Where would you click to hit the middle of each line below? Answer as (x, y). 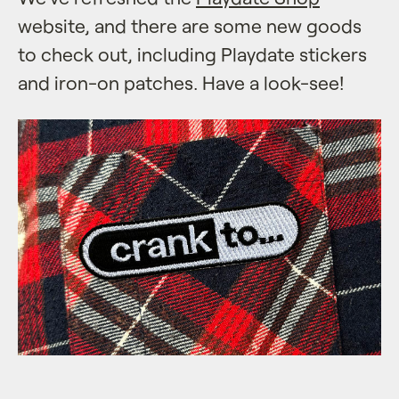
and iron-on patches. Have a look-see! (181, 82)
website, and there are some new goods (190, 25)
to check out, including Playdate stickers (192, 53)
